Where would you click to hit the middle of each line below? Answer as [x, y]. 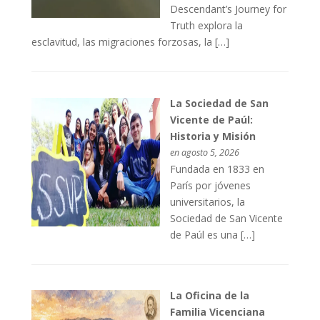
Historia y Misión [213, 136]
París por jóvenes [211, 185]
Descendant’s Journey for [229, 9]
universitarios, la [208, 201]
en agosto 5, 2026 [205, 152]
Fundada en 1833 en [217, 169]
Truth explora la [207, 26]
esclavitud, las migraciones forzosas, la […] [131, 42]
